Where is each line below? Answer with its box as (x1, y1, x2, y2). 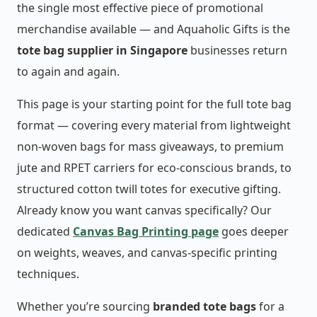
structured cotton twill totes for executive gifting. (17, 181, 281, 197)
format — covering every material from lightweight (17, 117, 291, 134)
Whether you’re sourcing (17, 299, 153, 315)
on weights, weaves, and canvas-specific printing (17, 245, 277, 261)
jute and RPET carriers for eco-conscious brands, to (17, 160, 292, 176)
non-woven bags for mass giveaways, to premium (17, 139, 284, 155)
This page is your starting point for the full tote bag (17, 96, 292, 113)
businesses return (188, 42, 287, 59)
